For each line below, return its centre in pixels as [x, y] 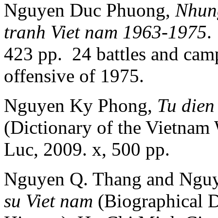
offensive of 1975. [74, 75]
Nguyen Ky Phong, [81, 105]
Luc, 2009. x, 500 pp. [87, 149]
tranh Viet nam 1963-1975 [105, 32]
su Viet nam [48, 200]
